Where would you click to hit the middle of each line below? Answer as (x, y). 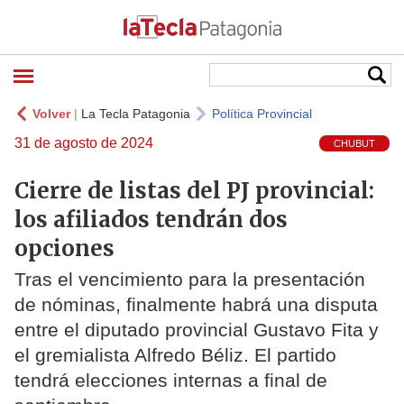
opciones (67, 248)
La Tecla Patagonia (136, 114)
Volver (51, 114)
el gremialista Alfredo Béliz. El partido (175, 355)
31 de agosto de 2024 (84, 143)
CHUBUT (354, 144)
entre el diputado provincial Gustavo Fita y (197, 330)
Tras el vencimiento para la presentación (190, 280)
